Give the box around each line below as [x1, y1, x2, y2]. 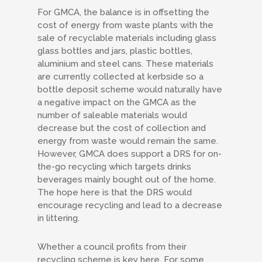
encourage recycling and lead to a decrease [37, 200, 222, 211]
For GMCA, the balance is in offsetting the [37, 7, 209, 18]
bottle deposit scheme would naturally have [37, 84, 222, 95]
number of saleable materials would [37, 110, 187, 120]
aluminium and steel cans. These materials [37, 58, 213, 69]
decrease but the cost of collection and [37, 123, 206, 133]
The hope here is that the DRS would [37, 187, 192, 198]
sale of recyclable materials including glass [37, 33, 216, 43]
